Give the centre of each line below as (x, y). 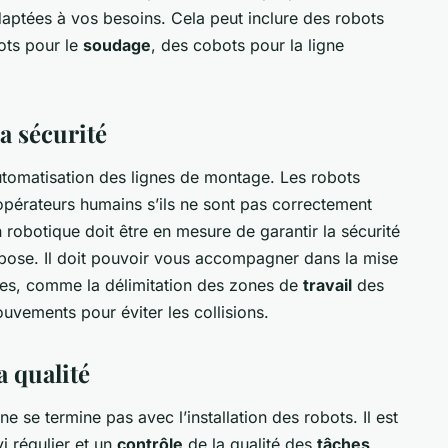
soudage (117, 44)
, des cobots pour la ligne (247, 44)
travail (327, 284)
